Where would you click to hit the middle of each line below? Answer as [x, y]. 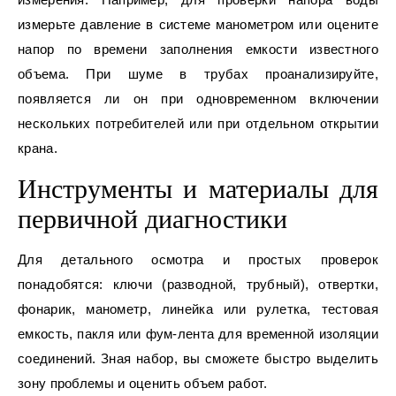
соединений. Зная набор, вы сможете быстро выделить [198, 359]
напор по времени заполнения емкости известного [198, 49]
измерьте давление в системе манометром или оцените [198, 25]
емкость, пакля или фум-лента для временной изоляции [198, 334]
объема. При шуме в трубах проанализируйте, [198, 74]
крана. [38, 148]
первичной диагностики [152, 219]
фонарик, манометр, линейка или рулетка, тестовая [198, 309]
